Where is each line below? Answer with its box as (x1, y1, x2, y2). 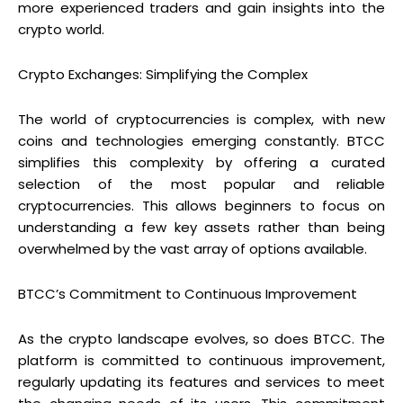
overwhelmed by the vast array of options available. (18, 238, 367, 258)
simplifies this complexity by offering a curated (18, 152, 385, 172)
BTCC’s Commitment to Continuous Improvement (18, 283, 357, 303)
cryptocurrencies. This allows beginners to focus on (18, 195, 385, 215)
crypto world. (18, 19, 104, 39)
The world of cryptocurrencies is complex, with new (18, 109, 385, 129)
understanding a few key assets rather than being (18, 217, 385, 237)
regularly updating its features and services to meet (18, 372, 385, 391)
